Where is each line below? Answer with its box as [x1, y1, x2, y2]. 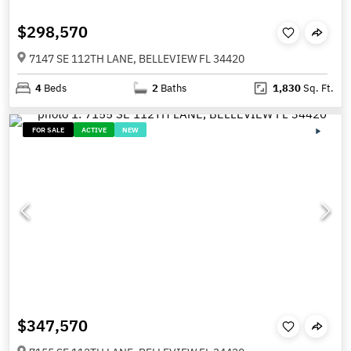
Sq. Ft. [300, 81, 334, 95]
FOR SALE [32, 125, 65, 134]
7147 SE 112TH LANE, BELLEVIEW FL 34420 [29, 51, 244, 66]
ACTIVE [81, 125, 107, 134]
